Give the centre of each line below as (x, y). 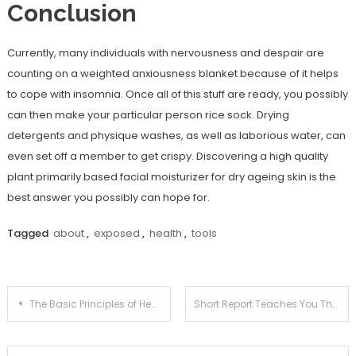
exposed (116, 233)
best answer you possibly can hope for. (108, 197)
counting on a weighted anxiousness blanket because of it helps (172, 74)
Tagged (29, 233)
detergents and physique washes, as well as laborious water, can (176, 135)
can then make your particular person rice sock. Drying (148, 115)
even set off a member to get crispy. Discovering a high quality (167, 156)
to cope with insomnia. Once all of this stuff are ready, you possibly (177, 94)
